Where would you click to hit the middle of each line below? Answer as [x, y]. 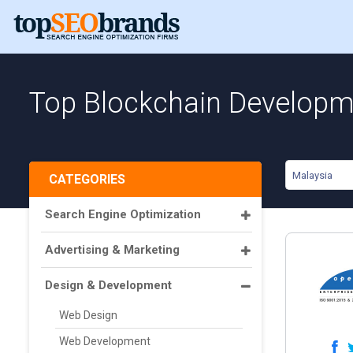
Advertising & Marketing [112, 250]
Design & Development [108, 285]
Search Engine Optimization [123, 214]
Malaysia [312, 175]
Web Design [88, 315]
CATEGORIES [87, 179]
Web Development [105, 341]
